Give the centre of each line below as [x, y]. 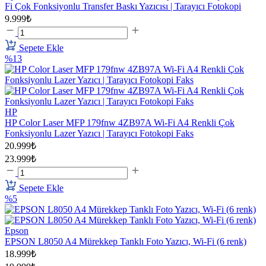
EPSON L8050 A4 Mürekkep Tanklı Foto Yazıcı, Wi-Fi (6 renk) [126, 242]
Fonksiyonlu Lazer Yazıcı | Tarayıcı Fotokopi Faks [99, 134]
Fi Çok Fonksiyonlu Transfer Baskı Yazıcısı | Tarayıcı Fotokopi [123, 7]
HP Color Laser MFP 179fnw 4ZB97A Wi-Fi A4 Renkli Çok [120, 123]
